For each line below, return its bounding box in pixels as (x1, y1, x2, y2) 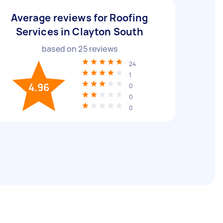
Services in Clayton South (15, 25, 144, 38)
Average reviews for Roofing (11, 11, 148, 24)
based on (42, 43, 79, 54)
